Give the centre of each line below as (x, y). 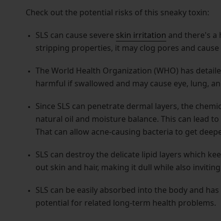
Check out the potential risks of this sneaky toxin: (117, 13)
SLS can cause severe (75, 35)
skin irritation (141, 35)
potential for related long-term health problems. (126, 203)
